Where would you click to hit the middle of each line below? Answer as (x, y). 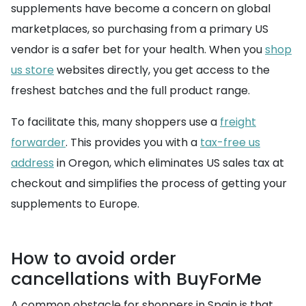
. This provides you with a (133, 142)
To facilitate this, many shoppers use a (115, 122)
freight (238, 122)
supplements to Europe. (75, 204)
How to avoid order (94, 259)
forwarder (38, 142)
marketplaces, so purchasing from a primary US (140, 29)
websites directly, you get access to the (162, 70)
